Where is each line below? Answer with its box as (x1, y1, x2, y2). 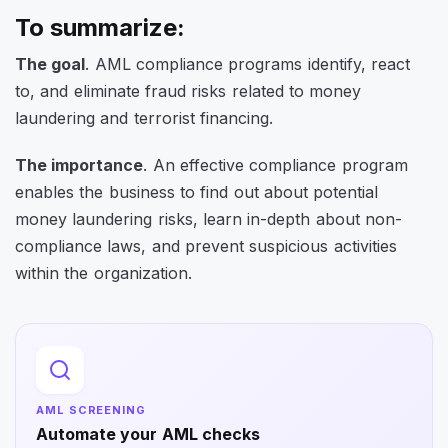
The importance (15, 154, 144, 175)
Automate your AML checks (36, 423, 260, 444)
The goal (15, 54, 86, 75)
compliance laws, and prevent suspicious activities (15, 235, 397, 256)
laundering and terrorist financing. (15, 108, 279, 129)
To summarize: (15, 12, 186, 42)
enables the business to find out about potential (15, 181, 379, 202)
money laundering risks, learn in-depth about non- (15, 208, 402, 229)
